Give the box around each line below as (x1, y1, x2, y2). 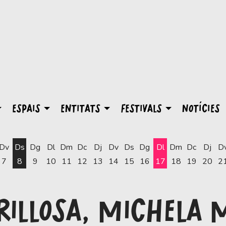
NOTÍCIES (182, 101, 220, 116)
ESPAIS (12, 101, 40, 116)
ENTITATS (60, 101, 100, 116)
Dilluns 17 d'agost (159, 169, 224, 181)
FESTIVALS (120, 101, 162, 116)
